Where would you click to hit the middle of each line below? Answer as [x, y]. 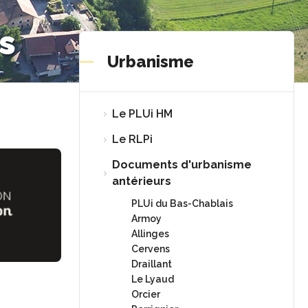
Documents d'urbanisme [182, 165]
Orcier [146, 294]
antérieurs [142, 181]
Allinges [151, 234]
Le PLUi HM [143, 114]
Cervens [151, 249]
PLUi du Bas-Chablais [183, 203]
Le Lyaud [153, 279]
